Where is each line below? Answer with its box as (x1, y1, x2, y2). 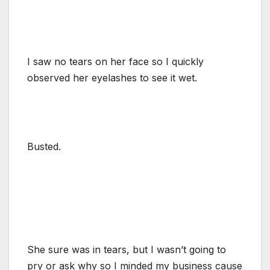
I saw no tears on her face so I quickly (27, 55, 204, 67)
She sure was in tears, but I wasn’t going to (27, 243, 226, 256)
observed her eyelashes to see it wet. (27, 71, 197, 84)
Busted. (27, 140, 61, 152)
